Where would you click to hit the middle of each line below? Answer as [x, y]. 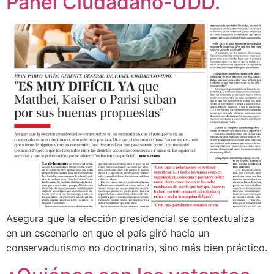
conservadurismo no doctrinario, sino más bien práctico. [137, 248]
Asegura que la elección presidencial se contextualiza [130, 219]
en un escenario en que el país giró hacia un [108, 233]
